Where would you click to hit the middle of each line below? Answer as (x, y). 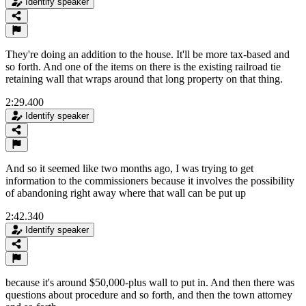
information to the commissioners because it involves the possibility (150, 180)
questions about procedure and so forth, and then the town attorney (149, 294)
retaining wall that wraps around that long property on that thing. (144, 79)
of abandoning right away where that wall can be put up (126, 193)
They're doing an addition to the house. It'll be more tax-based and (148, 54)
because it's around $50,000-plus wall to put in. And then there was (150, 282)
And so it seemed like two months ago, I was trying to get (129, 168)
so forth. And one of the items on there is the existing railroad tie (143, 66)
